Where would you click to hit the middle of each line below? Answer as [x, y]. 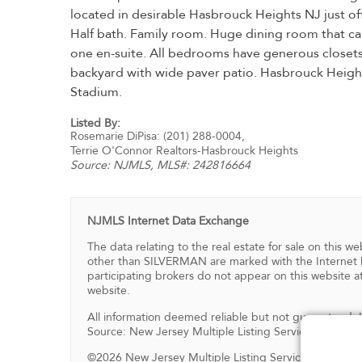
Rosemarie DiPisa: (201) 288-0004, [158, 136]
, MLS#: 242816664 [200, 165]
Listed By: [95, 123]
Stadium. [96, 92]
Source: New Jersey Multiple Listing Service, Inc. [212, 331]
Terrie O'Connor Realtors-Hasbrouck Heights [184, 150]
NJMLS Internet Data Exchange [168, 221]
